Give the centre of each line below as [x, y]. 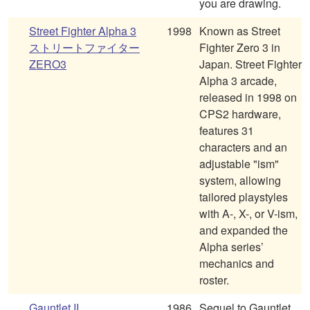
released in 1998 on [248, 98]
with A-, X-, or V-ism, [248, 214]
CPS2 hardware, [240, 114]
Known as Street [240, 31]
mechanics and [237, 264]
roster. [214, 280]
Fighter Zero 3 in [240, 48]
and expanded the [244, 230]
